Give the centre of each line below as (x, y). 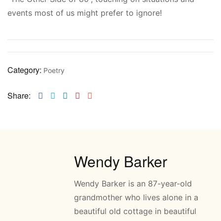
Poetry (54, 71)
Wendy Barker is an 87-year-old (133, 184)
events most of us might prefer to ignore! (85, 13)
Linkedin (84, 95)
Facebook (62, 95)
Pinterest (97, 95)
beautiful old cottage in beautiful (135, 211)
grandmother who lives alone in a (136, 198)
